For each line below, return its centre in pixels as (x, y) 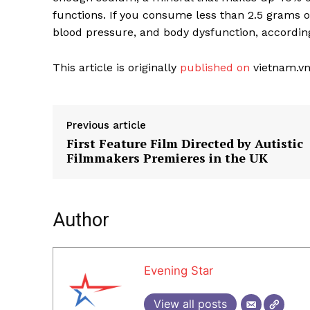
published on (215, 68)
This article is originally (116, 68)
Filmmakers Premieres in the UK (167, 158)
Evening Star (179, 271)
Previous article (106, 126)
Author (81, 220)
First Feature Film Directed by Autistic (185, 144)
